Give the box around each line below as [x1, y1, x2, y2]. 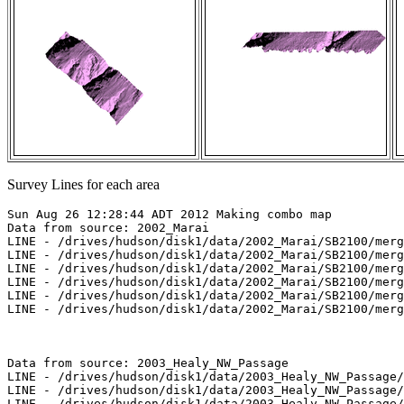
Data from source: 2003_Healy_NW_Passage [7, 356, 289, 371]
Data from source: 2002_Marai [7, 221, 209, 235]
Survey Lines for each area [7, 177, 160, 193]
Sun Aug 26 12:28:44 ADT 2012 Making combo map [7, 207, 332, 222]
